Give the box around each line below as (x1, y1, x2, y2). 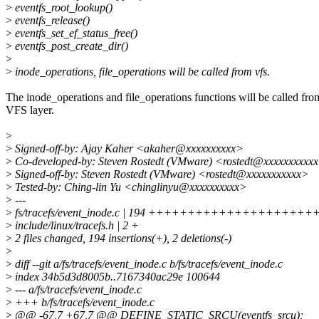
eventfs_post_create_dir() (12, 40, 128, 53)
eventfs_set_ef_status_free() (12, 27, 137, 40)
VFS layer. (6, 104, 54, 117)
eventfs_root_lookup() (12, 1, 113, 14)
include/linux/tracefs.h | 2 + (12, 219, 139, 232)
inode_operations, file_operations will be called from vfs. (12, 66, 270, 78)
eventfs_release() (12, 14, 90, 27)
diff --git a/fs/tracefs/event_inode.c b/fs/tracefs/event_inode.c (12, 258, 283, 271)
